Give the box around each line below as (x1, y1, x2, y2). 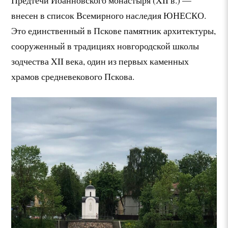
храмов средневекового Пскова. (11, 70, 135, 82)
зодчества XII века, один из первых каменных (11, 54, 189, 67)
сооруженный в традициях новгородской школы (11, 39, 199, 52)
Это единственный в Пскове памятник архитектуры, (11, 24, 216, 37)
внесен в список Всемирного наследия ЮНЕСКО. (11, 9, 207, 21)
